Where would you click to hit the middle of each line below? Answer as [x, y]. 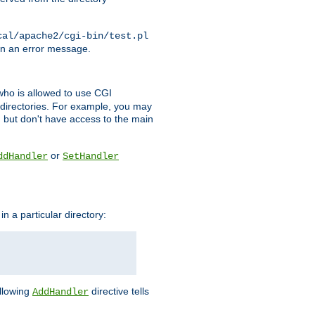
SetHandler [91, 156]
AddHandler [60, 291]
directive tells [119, 291]
